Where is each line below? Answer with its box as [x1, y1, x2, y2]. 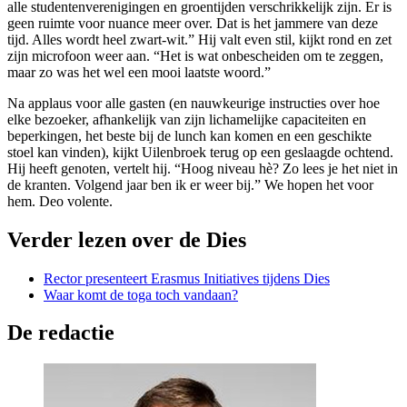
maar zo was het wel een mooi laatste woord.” [7, 64, 271, 80]
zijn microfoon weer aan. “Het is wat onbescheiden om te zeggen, [7, 47, 383, 64]
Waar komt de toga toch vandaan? [44, 286, 238, 303]
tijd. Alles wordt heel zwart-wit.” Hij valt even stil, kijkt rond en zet [7, 31, 392, 47]
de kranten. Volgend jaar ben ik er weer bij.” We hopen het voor [7, 176, 373, 193]
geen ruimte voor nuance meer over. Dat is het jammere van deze [7, 15, 378, 31]
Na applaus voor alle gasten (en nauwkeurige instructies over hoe [7, 94, 380, 111]
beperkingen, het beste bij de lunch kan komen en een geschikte [7, 127, 372, 144]
